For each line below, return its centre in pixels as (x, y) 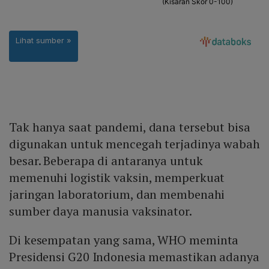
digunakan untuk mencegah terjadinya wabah (134, 144)
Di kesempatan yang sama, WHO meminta (124, 240)
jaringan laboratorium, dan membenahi (117, 195)
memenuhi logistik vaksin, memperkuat (117, 178)
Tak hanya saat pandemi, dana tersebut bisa (130, 127)
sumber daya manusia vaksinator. (101, 211)
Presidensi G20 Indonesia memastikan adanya (134, 257)
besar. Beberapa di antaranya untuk (106, 161)
